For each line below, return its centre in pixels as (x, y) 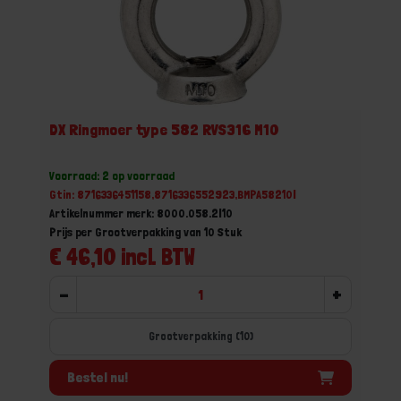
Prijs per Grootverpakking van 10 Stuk (145, 232)
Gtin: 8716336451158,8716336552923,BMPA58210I (173, 194)
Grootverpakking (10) (200, 336)
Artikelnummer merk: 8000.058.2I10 (141, 213)
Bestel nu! (98, 377)
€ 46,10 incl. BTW (122, 256)
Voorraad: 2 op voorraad (112, 175)
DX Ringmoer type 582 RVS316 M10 (164, 129)
